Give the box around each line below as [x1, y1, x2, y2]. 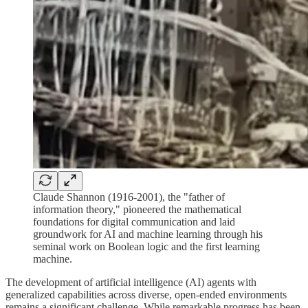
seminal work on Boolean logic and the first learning [33, 240, 260, 252]
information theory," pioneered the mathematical [33, 203, 241, 215]
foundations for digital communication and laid [33, 215, 235, 228]
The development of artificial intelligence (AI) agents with [5, 276, 256, 288]
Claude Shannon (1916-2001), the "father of [33, 190, 225, 203]
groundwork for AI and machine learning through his [33, 228, 263, 240]
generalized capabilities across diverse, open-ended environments [5, 288, 287, 300]
